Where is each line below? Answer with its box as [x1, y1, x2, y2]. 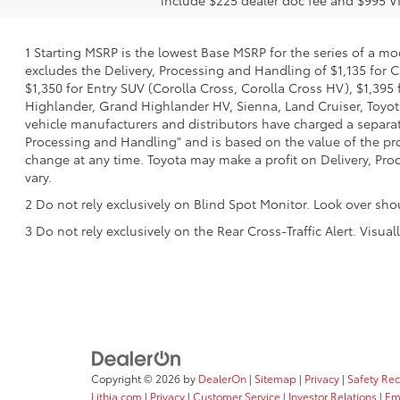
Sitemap [254, 371, 296, 387]
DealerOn [198, 371, 246, 387]
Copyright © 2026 [91, 371, 183, 387]
